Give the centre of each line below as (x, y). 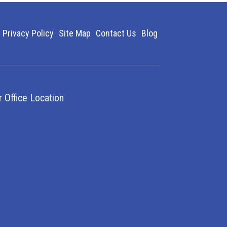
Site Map (75, 33)
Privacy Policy (28, 33)
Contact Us (116, 33)
